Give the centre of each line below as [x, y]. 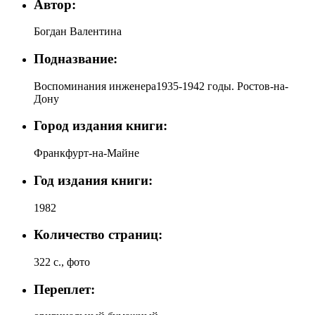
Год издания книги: [93, 180]
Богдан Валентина [78, 32]
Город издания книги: [101, 126]
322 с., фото [62, 262]
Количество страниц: [98, 235]
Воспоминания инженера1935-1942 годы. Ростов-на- [161, 86]
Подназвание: [76, 58]
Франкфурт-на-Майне [86, 153]
